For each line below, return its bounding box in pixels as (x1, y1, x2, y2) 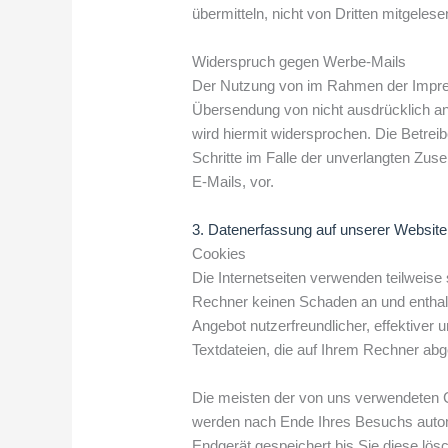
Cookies (192, 244, 247, 262)
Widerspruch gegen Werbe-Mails (192, 52, 407, 70)
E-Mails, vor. (192, 172, 275, 190)
